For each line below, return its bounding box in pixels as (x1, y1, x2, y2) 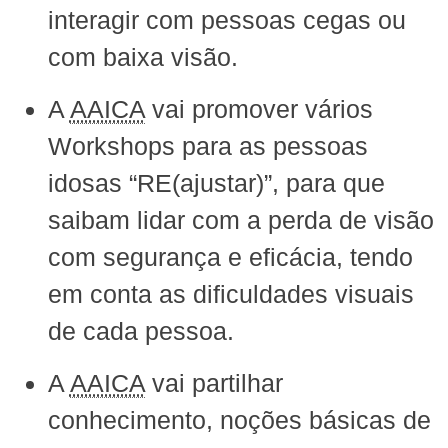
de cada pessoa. (47, 316, 234, 345)
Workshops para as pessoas (47, 131, 368, 160)
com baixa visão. (47, 42, 238, 71)
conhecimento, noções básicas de (47, 405, 431, 434)
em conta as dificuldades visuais (47, 279, 414, 308)
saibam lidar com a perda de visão (47, 205, 434, 234)
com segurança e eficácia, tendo (47, 242, 413, 271)
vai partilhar (144, 368, 283, 397)
